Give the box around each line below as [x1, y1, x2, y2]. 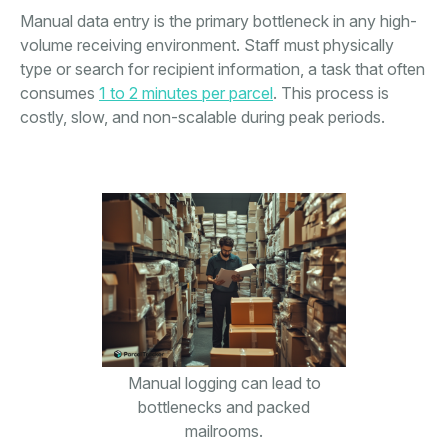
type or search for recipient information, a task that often [20, 59, 425, 80]
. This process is [273, 83, 389, 104]
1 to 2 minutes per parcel [99, 83, 273, 104]
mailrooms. [185, 421, 263, 442]
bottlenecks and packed [138, 397, 310, 418]
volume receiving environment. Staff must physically [20, 35, 394, 56]
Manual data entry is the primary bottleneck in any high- [20, 11, 417, 32]
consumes [20, 83, 99, 104]
